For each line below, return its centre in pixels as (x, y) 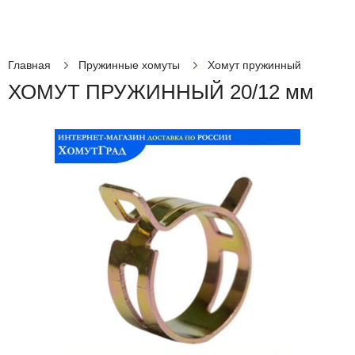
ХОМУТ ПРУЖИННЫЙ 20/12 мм (161, 92)
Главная (29, 65)
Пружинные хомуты (129, 65)
